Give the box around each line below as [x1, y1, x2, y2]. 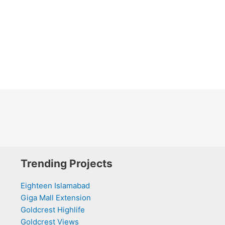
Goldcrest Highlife [20, 205, 85, 214]
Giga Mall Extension [20, 193, 91, 202]
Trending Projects [20, 157, 113, 170]
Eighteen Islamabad [20, 181, 90, 190]
